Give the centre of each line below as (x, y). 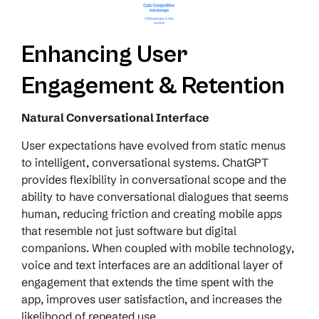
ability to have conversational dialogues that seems (155, 197)
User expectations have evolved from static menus (153, 146)
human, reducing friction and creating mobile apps (152, 214)
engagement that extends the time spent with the (147, 282)
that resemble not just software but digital (129, 231)
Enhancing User (104, 55)
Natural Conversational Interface (115, 118)
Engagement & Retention (153, 87)
